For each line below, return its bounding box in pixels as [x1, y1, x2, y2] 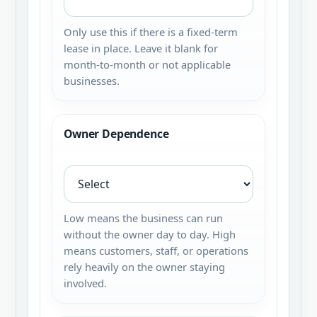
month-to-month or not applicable [64, 57, 231, 71]
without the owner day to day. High [64, 227, 236, 241]
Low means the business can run [64, 211, 223, 225]
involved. [64, 276, 107, 290]
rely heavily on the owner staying [64, 260, 225, 274]
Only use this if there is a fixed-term [64, 25, 238, 39]
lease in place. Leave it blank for [64, 41, 218, 55]
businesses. [64, 74, 120, 88]
